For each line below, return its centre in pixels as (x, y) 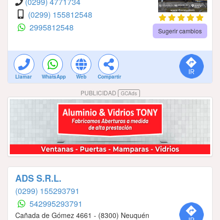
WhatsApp (54, 76)
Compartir (110, 76)
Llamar (24, 76)
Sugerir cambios (180, 30)
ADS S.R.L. (38, 179)
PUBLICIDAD (99, 92)
